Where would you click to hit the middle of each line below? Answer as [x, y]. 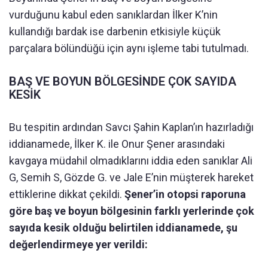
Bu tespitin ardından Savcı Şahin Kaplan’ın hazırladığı [131, 127]
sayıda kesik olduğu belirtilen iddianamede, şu [123, 227]
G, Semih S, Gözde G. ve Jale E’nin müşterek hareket [131, 177]
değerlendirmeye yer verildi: [78, 244]
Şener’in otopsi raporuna [185, 194]
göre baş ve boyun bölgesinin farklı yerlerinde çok [132, 211]
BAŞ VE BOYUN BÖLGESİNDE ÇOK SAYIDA [123, 81]
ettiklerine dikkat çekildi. [67, 194]
